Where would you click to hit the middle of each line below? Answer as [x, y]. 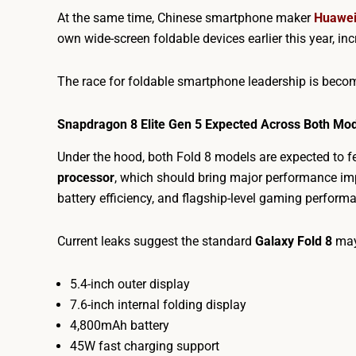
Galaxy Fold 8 [294, 241]
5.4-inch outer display [130, 284]
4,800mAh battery [120, 325]
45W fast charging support [145, 346]
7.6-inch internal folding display [158, 305]
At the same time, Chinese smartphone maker [186, 18]
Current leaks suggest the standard [156, 241]
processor [86, 178]
